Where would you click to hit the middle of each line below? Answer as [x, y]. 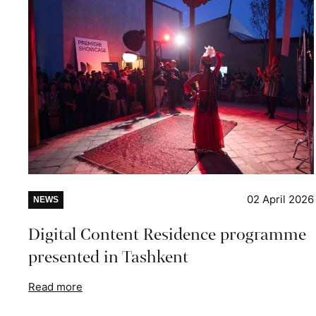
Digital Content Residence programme [167, 235]
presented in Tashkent [108, 257]
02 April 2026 [281, 200]
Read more [55, 287]
